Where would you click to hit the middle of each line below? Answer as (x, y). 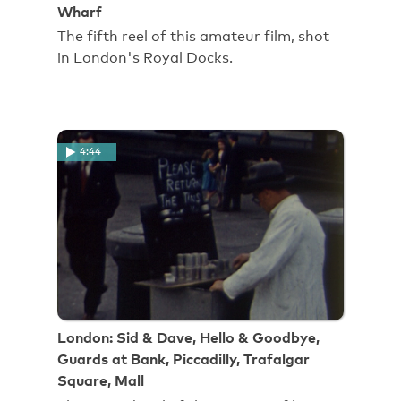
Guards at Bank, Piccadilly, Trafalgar (183, 359)
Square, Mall (101, 381)
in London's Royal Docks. (145, 58)
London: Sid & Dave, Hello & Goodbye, (188, 338)
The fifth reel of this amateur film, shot (193, 37)
